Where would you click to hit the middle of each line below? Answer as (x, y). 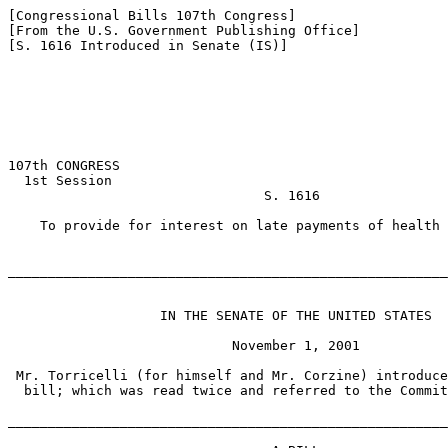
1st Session (60, 180)
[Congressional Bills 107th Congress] (152, 15)
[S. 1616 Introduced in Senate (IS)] (148, 45)
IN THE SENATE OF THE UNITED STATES (220, 315)
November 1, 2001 (184, 345)
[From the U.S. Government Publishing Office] (184, 30)
